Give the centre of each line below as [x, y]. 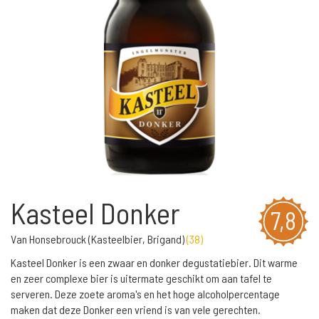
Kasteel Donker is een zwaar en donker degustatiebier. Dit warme [154, 262]
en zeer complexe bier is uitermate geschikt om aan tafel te [141, 278]
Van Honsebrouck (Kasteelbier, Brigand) [99, 239]
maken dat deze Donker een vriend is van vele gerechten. [136, 309]
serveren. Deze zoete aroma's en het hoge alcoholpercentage [145, 294]
